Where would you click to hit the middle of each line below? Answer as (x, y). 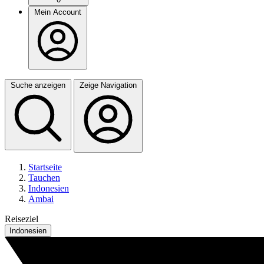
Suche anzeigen (38, 85)
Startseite (45, 167)
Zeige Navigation (108, 85)
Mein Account (58, 12)
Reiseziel (22, 219)
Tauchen (44, 178)
